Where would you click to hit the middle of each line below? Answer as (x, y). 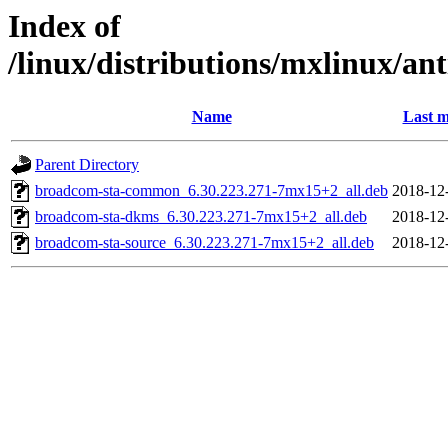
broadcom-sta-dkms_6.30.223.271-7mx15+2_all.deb (201, 217)
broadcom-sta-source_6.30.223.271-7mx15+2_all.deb (204, 243)
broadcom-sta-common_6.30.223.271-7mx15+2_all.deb (211, 191)
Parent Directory (87, 165)
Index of (64, 26)
